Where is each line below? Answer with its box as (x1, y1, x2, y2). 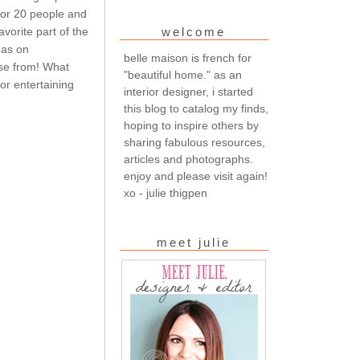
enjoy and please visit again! (123, 169, 268, 182)
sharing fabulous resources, (123, 135, 265, 149)
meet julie (157, 235, 231, 249)
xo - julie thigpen (123, 186, 207, 199)
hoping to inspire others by (123, 118, 259, 132)
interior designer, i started (123, 84, 253, 98)
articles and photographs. (123, 152, 253, 166)
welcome (162, 25, 226, 39)
